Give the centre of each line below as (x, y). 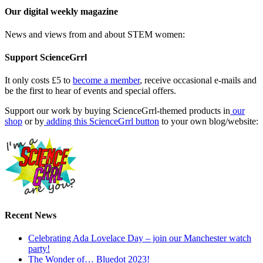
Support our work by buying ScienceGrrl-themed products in (117, 111)
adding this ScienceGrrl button (102, 122)
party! (39, 248)
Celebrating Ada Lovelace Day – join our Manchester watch (140, 238)
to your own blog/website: (209, 122)
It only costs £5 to (39, 80)
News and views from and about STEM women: (95, 34)
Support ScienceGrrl (46, 58)
